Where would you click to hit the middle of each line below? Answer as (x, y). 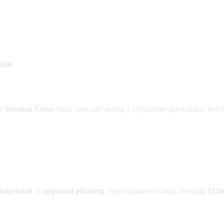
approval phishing (74, 190)
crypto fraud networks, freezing (156, 190)
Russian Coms (30, 109)
